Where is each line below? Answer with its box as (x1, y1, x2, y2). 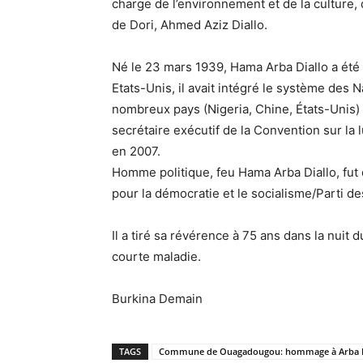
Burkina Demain (112, 291, 203, 306)
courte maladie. (112, 249, 201, 264)
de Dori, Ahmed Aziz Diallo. (112, 17, 267, 32)
